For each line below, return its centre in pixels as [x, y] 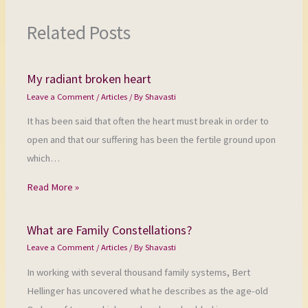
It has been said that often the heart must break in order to [148, 121]
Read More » [53, 187]
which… [44, 158]
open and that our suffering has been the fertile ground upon [152, 140]
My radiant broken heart [89, 79]
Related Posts [79, 32]
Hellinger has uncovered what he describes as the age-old [148, 290]
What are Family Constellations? [110, 230]
